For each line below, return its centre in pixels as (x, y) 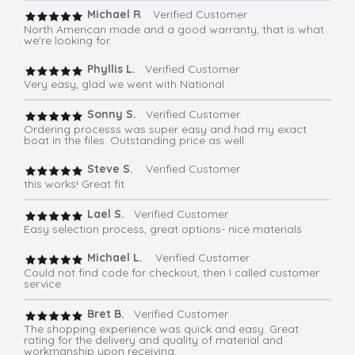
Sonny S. (110, 115)
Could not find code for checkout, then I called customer (172, 273)
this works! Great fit (74, 184)
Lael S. (106, 214)
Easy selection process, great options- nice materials (163, 229)
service (42, 284)
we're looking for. (68, 41)
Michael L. (115, 258)
